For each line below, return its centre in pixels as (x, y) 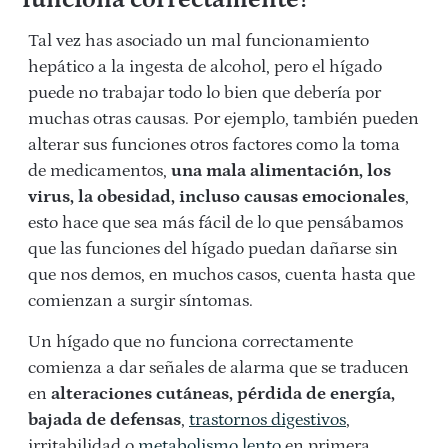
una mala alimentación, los (281, 171)
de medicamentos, (99, 171)
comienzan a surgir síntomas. (140, 301)
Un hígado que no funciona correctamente (190, 342)
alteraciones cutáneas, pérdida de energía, (223, 394)
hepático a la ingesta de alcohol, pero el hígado (205, 67)
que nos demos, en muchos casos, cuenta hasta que (221, 275)
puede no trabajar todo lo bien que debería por (204, 93)
